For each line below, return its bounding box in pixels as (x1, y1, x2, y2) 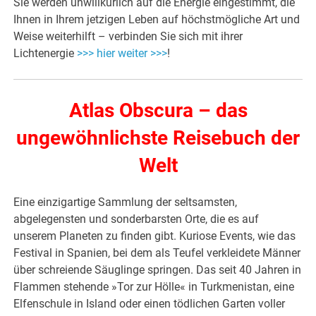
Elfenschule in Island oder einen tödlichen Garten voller (13, 296, 286, 310)
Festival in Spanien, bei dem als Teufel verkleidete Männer (13, 245, 301, 260)
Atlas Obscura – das (68, 98, 248, 122)
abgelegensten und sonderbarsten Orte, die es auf (13, 212, 260, 226)
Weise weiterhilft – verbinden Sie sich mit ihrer (13, 29, 243, 43)
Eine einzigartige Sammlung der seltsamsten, (13, 195, 238, 209)
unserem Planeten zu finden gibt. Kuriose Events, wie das (13, 229, 296, 243)
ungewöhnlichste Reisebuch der (16, 126, 300, 150)
